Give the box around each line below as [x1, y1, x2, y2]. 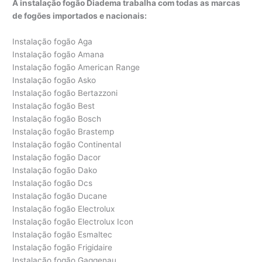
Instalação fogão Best [12, 101, 95, 111]
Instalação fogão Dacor [12, 152, 101, 162]
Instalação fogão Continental [12, 139, 122, 149]
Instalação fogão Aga [12, 36, 93, 46]
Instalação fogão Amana [12, 49, 105, 59]
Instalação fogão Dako [12, 165, 98, 175]
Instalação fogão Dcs [12, 178, 93, 188]
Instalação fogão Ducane [12, 191, 108, 201]
